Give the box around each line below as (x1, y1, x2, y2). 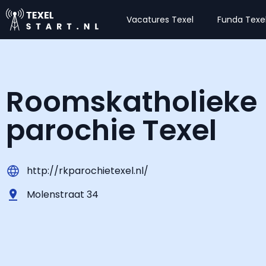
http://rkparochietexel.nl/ (27, 164, 148, 178)
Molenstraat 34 (27, 188, 99, 201)
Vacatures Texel (126, 14, 194, 26)
